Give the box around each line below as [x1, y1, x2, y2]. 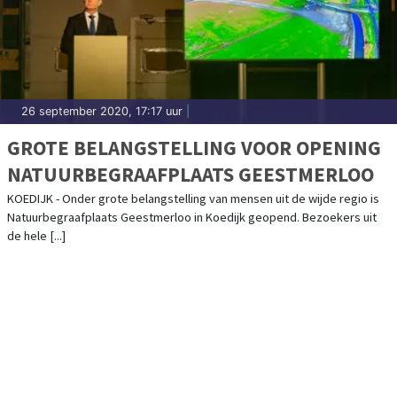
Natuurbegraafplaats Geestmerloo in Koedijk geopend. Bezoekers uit [7, 208, 377, 225]
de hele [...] [7, 227, 66, 244]
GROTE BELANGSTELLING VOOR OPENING [7, 134, 381, 160]
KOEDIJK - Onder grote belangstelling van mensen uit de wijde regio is [7, 190, 379, 206]
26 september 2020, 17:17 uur [21, 104, 183, 118]
